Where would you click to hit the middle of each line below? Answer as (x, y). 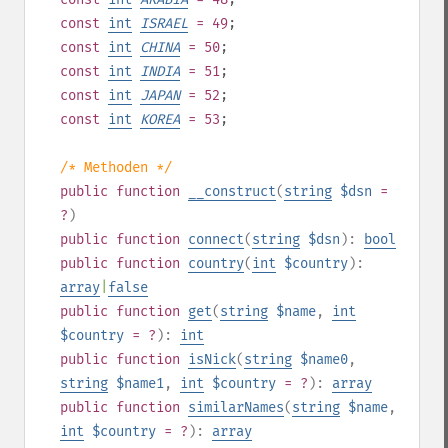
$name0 (324, 359)
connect (216, 239)
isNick (212, 359)
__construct (232, 191)
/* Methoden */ (116, 167)
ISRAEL (164, 23)
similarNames (236, 407)
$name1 (140, 383)
